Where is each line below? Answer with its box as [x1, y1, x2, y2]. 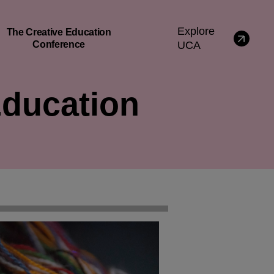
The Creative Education [6, 26, 111, 37]
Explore [177, 24, 215, 37]
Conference [32, 39, 86, 50]
